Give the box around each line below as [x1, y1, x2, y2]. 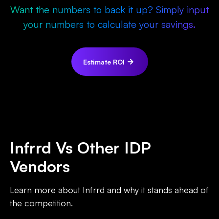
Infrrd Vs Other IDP [10, 138, 151, 158]
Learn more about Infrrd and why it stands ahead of [10, 184, 209, 196]
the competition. [10, 197, 73, 209]
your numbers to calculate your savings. [23, 18, 196, 31]
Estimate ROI [83, 57, 125, 66]
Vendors [10, 156, 70, 176]
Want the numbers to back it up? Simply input [10, 3, 209, 16]
